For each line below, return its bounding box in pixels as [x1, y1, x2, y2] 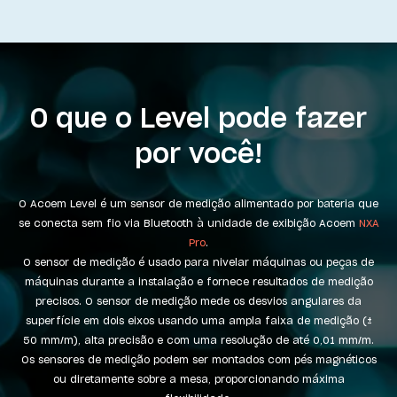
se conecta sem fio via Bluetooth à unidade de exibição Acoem [18, 216, 359, 230]
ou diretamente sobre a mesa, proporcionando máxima [52, 372, 345, 385]
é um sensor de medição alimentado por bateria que [97, 197, 378, 210]
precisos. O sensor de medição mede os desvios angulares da [35, 294, 362, 307]
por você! [135, 136, 262, 170]
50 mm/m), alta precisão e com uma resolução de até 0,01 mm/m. [23, 333, 374, 346]
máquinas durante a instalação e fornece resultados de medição [24, 275, 373, 288]
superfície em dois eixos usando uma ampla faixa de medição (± [25, 314, 372, 327]
